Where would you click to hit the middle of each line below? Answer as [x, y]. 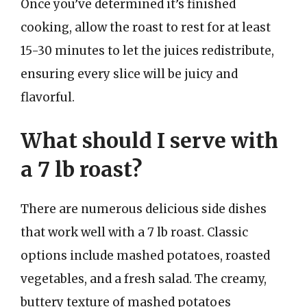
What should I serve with [149, 140]
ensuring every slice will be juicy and [129, 74]
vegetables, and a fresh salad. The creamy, [144, 279]
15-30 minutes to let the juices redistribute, [147, 50]
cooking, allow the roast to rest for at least [146, 27]
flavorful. [48, 97]
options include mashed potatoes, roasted [145, 256]
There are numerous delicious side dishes [144, 209]
